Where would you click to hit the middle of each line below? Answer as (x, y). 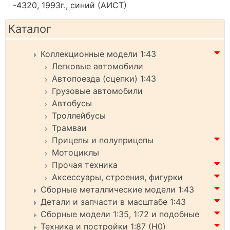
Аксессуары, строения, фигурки (117, 177)
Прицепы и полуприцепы (103, 140)
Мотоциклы (75, 152)
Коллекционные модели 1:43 (98, 54)
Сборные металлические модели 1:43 (117, 189)
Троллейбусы (79, 115)
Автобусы (72, 103)
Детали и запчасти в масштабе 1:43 (113, 202)
